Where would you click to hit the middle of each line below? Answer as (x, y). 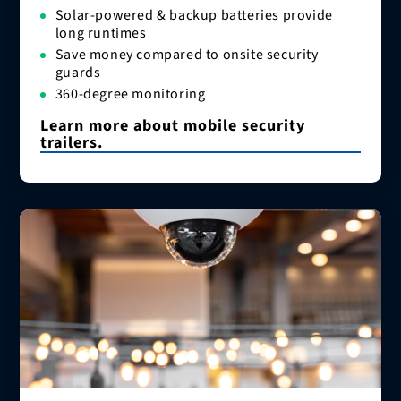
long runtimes (101, 34)
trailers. (71, 143)
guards (78, 73)
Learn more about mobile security (172, 126)
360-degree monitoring (130, 94)
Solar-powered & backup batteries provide (194, 16)
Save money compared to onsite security (187, 55)
